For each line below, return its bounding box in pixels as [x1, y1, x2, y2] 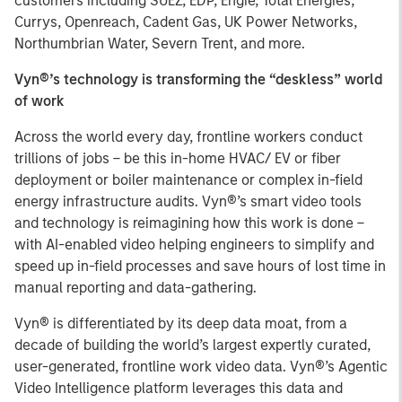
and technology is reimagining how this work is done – [14, 214, 364, 232]
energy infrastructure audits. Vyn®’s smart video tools [14, 193, 362, 210]
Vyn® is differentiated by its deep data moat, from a [14, 315, 347, 332]
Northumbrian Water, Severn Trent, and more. [14, 35, 305, 52]
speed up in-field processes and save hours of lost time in [14, 258, 386, 275]
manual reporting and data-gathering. [14, 279, 257, 296]
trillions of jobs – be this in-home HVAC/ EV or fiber [14, 150, 341, 167]
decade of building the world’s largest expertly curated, [14, 336, 371, 354]
